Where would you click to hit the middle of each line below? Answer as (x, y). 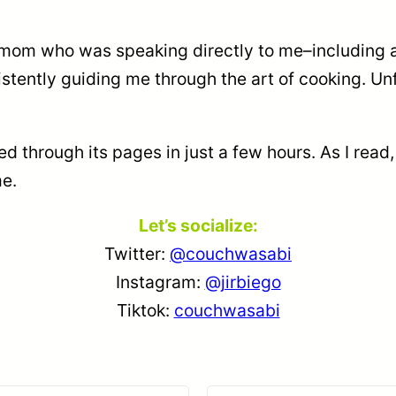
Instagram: (160, 282)
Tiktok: (145, 311)
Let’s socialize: (198, 226)
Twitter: (137, 254)
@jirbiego (243, 282)
